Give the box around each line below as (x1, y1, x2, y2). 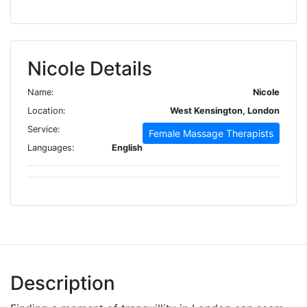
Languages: (27, 142, 75, 153)
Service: (27, 123, 60, 134)
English (112, 142, 143, 153)
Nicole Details (27, 56, 152, 80)
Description (10, 271, 115, 295)
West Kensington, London (170, 105, 280, 116)
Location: (27, 105, 66, 116)
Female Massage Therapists (149, 127, 273, 139)
